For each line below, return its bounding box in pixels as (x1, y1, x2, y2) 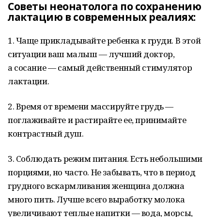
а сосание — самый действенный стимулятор (8, 62, 192, 73)
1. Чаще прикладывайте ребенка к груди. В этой (8, 35, 201, 46)
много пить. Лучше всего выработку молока (8, 194, 185, 205)
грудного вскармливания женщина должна (8, 180, 185, 191)
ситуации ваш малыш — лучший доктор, (8, 48, 175, 60)
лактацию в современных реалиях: (8, 10, 196, 24)
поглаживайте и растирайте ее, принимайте (8, 114, 186, 125)
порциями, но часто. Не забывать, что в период (8, 167, 196, 178)
